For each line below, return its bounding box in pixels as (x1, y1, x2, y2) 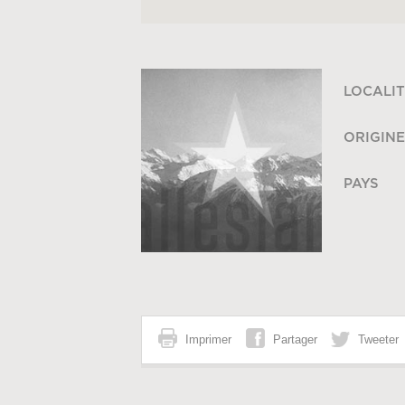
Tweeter (357, 333, 399, 347)
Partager (272, 333, 317, 347)
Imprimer (184, 333, 231, 347)
